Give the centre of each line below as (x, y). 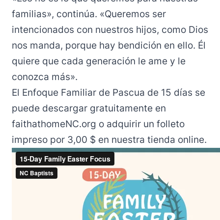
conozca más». (45, 77)
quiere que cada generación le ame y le (99, 61)
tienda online (176, 140)
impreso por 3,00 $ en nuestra (80, 140)
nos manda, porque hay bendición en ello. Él (109, 45)
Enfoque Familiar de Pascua (83, 93)
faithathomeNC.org (54, 124)
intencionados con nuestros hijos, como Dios (110, 30)
